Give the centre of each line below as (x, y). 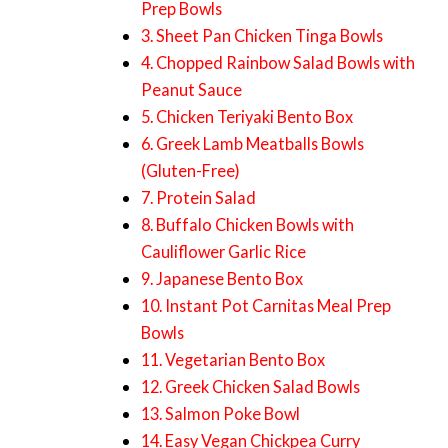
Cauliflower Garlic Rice (224, 252)
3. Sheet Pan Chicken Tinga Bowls (262, 36)
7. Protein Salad (199, 198)
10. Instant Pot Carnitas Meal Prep (266, 306)
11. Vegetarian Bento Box (233, 360)
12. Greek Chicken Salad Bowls (251, 387)
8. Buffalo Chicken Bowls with (248, 225)
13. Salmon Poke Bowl (221, 414)
